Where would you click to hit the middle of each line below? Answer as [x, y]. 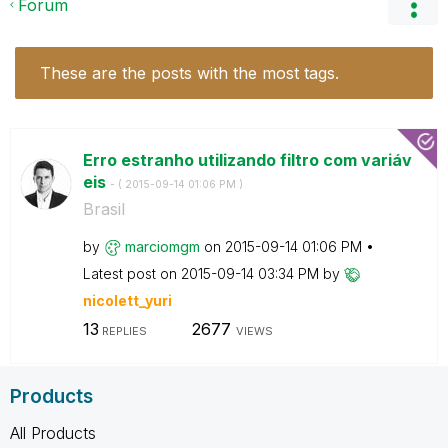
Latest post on [131, 273]
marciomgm [162, 246]
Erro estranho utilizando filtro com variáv [247, 159]
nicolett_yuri [127, 300]
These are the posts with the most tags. [189, 72]
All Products [53, 432]
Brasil [103, 208]
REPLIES [122, 331]
